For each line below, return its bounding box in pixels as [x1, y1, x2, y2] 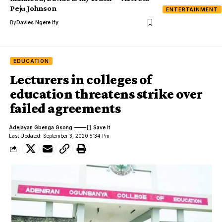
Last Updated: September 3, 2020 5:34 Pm [9, 133, 110, 139]
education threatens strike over [10, 86, 203, 102]
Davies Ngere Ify [16, 19, 58, 26]
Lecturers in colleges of [10, 72, 152, 88]
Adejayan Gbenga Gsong [9, 124, 73, 130]
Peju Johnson [10, 4, 56, 13]
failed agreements [10, 101, 121, 116]
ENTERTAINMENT [166, 6, 218, 13]
